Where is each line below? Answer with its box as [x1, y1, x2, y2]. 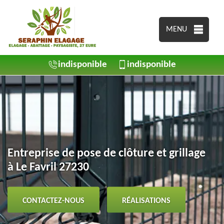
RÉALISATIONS [122, 196, 170, 204]
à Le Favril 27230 [7, 161, 89, 173]
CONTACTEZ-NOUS [22, 196, 84, 204]
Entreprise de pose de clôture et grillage [7, 147, 205, 159]
